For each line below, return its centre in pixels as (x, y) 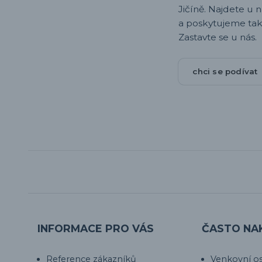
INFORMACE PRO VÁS (96, 229)
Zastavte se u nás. (218, 37)
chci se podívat (225, 72)
